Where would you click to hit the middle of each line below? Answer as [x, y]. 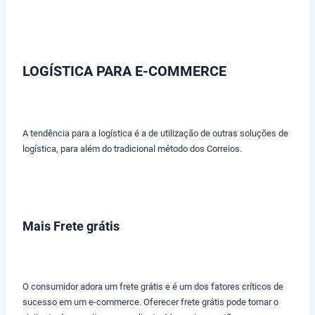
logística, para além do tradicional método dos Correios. [132, 149]
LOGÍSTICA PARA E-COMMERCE [124, 71]
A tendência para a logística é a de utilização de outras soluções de [155, 134]
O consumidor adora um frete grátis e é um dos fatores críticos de [153, 287]
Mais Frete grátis [71, 226]
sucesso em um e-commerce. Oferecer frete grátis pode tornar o [150, 302]
